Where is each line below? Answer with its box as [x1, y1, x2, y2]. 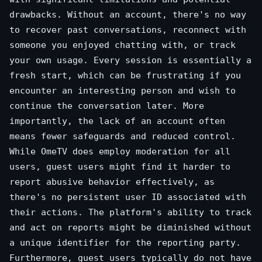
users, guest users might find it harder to [9, 161, 230, 172]
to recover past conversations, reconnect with [9, 25, 246, 35]
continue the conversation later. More [9, 101, 204, 111]
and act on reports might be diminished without [9, 222, 251, 233]
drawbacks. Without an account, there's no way [9, 9, 246, 20]
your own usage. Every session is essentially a [9, 55, 251, 65]
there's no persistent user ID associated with [9, 192, 246, 202]
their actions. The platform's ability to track [9, 207, 251, 218]
